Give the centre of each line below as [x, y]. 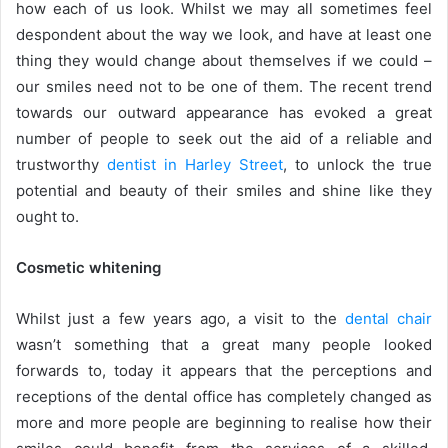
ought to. [49, 217]
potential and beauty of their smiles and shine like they [224, 191]
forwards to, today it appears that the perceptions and [224, 371]
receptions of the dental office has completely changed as [224, 397]
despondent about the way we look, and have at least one [224, 35]
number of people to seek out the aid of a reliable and [224, 139]
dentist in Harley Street [195, 165]
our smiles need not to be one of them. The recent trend [224, 87]
